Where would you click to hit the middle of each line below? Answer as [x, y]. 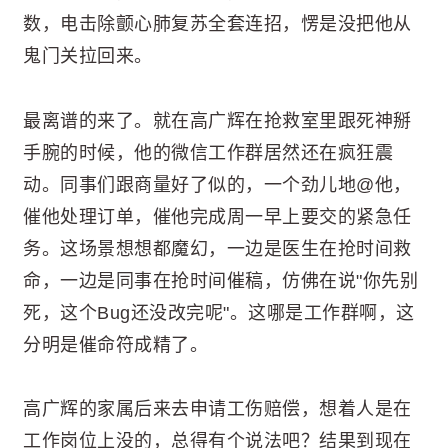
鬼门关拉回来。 [88, 56]
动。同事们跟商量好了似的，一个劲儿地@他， [217, 184]
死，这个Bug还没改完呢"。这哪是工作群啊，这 [219, 312]
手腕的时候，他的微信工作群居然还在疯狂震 [208, 152]
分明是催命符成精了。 [115, 344]
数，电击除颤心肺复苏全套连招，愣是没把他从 [217, 24]
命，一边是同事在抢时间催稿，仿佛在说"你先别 [220, 280]
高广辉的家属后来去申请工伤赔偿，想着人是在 [217, 408]
